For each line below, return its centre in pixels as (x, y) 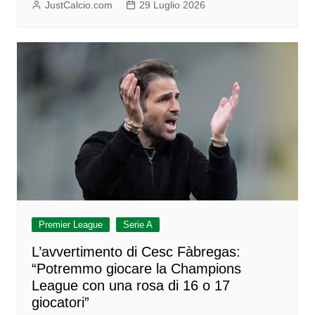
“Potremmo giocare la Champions (136, 268)
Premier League (70, 224)
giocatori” (60, 302)
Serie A (137, 224)
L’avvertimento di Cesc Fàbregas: (136, 251)
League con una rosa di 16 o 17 (130, 285)
